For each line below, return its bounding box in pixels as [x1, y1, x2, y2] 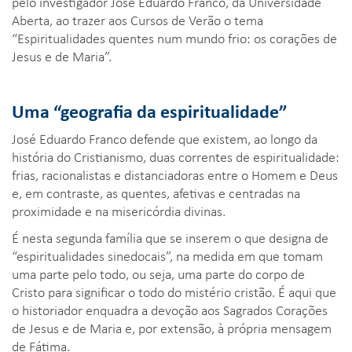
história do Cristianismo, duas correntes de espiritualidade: [12, 146, 339, 166]
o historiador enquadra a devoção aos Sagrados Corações [12, 299, 328, 319]
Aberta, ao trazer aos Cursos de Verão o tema [12, 9, 263, 29]
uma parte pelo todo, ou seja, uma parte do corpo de [12, 263, 305, 283]
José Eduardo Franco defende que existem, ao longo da [12, 128, 317, 148]
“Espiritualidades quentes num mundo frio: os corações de [12, 27, 337, 47]
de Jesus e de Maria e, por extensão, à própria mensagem [12, 317, 332, 337]
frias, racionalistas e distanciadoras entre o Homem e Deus [12, 164, 338, 184]
